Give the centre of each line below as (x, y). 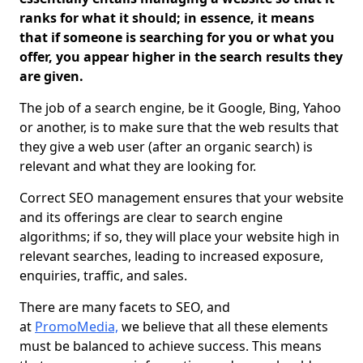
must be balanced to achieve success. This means (171, 346)
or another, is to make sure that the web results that (179, 127)
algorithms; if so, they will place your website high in (179, 237)
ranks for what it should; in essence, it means (167, 18)
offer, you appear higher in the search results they (181, 57)
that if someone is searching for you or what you (177, 37)
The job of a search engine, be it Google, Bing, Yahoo (180, 108)
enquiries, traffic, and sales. (108, 275)
